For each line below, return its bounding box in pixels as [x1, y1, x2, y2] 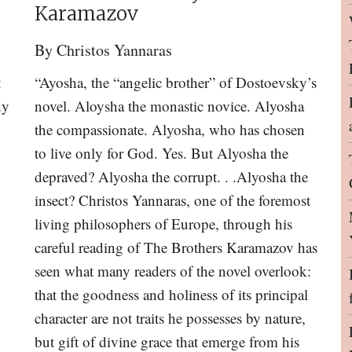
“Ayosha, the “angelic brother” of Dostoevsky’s [35, 72, 317, 92]
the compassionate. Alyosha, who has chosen [35, 119, 305, 139]
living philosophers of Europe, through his [35, 214, 292, 233]
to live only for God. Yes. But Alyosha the [35, 143, 288, 163]
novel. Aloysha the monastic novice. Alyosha [35, 96, 304, 115]
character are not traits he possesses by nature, [35, 308, 306, 328]
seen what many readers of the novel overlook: [35, 261, 311, 280]
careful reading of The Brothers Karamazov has [35, 237, 317, 257]
